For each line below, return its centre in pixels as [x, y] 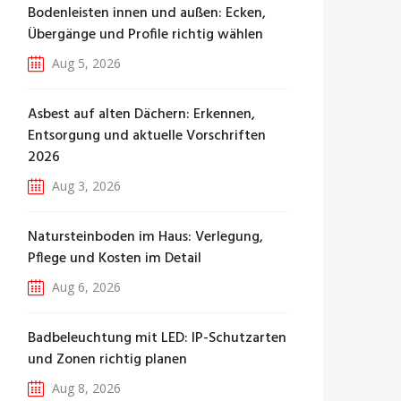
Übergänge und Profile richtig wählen [145, 35]
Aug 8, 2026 [85, 388]
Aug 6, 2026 [85, 287]
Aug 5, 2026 [85, 63]
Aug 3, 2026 [85, 186]
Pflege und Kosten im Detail [115, 259]
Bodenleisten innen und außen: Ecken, [147, 13]
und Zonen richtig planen [107, 360]
